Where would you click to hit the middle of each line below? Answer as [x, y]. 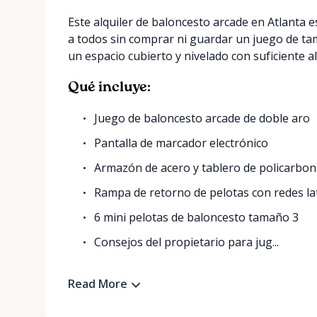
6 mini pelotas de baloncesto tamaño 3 [197, 217]
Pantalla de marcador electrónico [181, 143]
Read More [98, 284]
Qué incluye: [109, 88]
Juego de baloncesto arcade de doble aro [202, 118]
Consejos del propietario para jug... [187, 242]
